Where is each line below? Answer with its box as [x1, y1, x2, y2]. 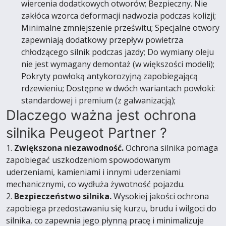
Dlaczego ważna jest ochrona [6, 107, 196, 124]
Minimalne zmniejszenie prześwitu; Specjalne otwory [21, 22, 219, 33]
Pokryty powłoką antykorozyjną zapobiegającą [21, 71, 198, 82]
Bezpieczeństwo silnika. [14, 191, 114, 202]
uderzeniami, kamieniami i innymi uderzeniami [6, 166, 181, 178]
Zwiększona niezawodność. [14, 142, 124, 153]
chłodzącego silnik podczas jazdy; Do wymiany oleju [21, 46, 214, 58]
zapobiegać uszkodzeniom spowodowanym [6, 154, 171, 165]
